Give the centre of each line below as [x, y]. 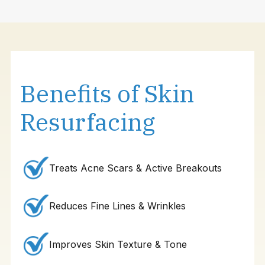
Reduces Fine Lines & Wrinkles [118, 206]
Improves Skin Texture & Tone [118, 244]
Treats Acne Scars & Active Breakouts [136, 168]
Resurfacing [87, 122]
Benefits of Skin [107, 93]
